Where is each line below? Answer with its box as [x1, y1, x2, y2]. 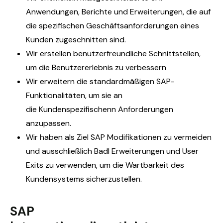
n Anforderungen [111, 104, 173, 114]
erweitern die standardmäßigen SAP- [40, 76, 175, 87]
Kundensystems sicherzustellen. [26, 173, 142, 184]
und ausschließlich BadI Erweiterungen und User [26, 145, 199, 156]
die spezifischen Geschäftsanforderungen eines [26, 20, 199, 31]
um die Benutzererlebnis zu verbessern [26, 62, 166, 73]
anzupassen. [26, 117, 71, 128]
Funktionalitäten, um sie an [26, 90, 122, 101]
